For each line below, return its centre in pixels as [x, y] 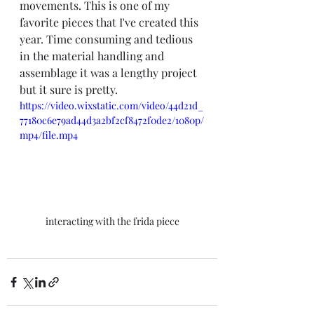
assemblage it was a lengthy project [110, 72]
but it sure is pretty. [69, 89]
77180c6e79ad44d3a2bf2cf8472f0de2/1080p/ [112, 120]
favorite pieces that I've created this [110, 22]
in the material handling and [93, 55]
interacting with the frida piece [112, 221]
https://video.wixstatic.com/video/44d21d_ [111, 105]
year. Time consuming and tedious [108, 39]
